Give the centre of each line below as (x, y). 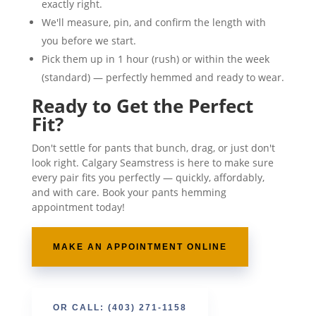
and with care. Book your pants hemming (129, 192)
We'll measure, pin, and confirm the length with (153, 22)
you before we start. (89, 41)
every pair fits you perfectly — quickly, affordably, (148, 177)
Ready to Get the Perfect (142, 106)
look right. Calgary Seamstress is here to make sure (152, 163)
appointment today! (78, 207)
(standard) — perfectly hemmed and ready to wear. (163, 77)
